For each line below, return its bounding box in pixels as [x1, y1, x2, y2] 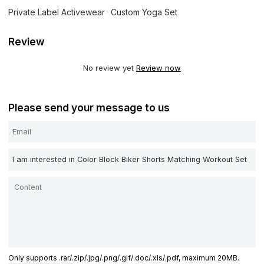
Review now [136, 63, 181, 73]
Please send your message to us [8, 101, 170, 114]
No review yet [83, 63, 136, 73]
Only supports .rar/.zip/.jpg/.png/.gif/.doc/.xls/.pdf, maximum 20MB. [8, 253, 240, 262]
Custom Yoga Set [111, 6, 178, 17]
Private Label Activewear [8, 6, 105, 17]
